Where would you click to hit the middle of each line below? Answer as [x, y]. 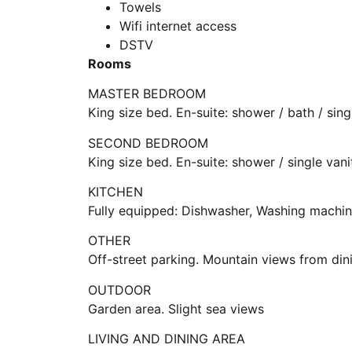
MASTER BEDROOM [147, 94]
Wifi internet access [178, 26]
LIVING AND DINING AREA [167, 339]
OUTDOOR [119, 290]
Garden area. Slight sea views [176, 308]
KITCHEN [115, 191]
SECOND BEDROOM [148, 143]
